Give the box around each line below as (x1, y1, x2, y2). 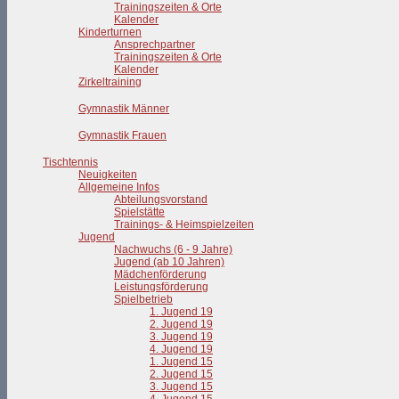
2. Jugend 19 (150, 318, 213, 330)
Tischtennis (43, 156, 98, 168)
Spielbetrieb (114, 293, 173, 305)
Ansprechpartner (114, 38, 195, 51)
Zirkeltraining (78, 76, 142, 88)
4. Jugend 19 (150, 343, 213, 355)
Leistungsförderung (114, 281, 208, 293)
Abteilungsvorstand (114, 193, 208, 206)
